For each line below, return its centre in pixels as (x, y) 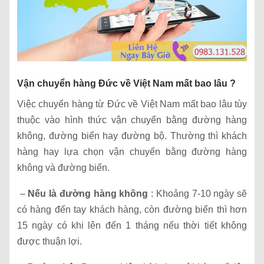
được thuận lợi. (49, 241)
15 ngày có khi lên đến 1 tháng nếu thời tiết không (132, 225)
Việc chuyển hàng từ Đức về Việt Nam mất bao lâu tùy (132, 104)
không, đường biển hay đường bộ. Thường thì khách (132, 136)
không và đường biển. (63, 167)
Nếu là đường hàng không (88, 193)
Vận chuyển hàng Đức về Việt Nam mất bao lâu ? (126, 83)
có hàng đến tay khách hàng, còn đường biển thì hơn (132, 209)
